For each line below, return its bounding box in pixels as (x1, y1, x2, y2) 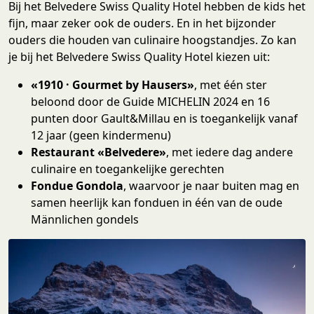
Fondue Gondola (31, 177, 123, 193)
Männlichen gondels (31, 211, 139, 227)
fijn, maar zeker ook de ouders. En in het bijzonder (8, 15, 276, 31)
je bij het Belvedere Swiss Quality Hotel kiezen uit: (8, 48, 270, 64)
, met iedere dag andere (166, 144, 293, 160)
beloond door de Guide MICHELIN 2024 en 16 (31, 93, 270, 109)
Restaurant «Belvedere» (31, 144, 166, 160)
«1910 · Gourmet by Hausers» (31, 76, 194, 93)
